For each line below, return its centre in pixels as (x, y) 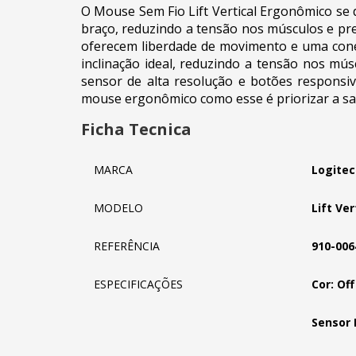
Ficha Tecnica (136, 129)
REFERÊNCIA (127, 246)
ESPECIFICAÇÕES (138, 284)
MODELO (118, 208)
